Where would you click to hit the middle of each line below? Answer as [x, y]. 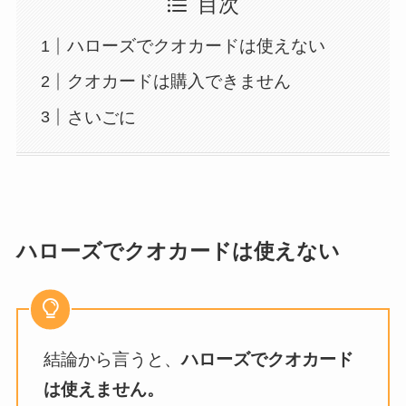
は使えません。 [104, 390]
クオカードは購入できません [179, 82]
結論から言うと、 [113, 360]
